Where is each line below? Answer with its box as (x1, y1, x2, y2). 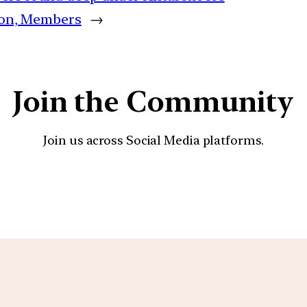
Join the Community (12, 84, 295, 119)
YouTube (103, 167, 232, 207)
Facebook (136, 167, 276, 207)
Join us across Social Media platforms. (43, 132, 264, 147)
